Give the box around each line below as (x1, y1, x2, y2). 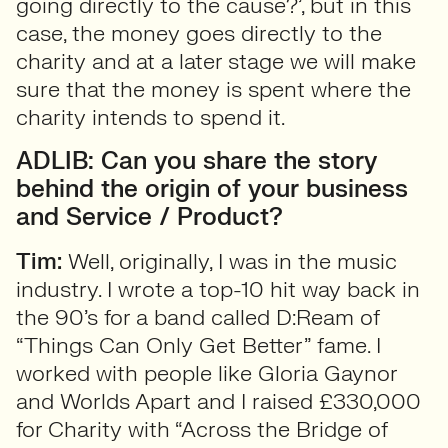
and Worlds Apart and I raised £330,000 (16, 387, 421, 416)
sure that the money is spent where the (16, 75, 411, 104)
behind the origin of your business (16, 174, 408, 205)
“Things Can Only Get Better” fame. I (16, 331, 381, 360)
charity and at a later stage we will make (16, 47, 416, 76)
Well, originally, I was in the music (62, 247, 397, 276)
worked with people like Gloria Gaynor (16, 359, 397, 388)
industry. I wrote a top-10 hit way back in (16, 275, 420, 304)
